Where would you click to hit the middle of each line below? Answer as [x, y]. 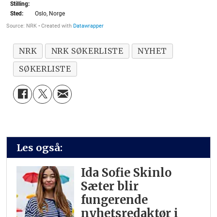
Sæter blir [109, 186]
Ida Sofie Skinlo [126, 173]
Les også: [40, 147]
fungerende [114, 200]
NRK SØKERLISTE [87, 51]
